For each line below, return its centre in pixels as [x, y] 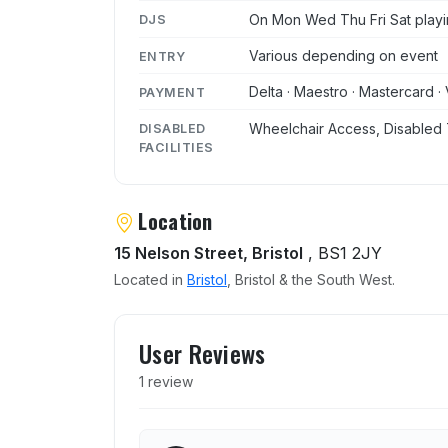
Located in [150, 280]
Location [175, 221]
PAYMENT [172, 92]
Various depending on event [343, 55]
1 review [166, 382]
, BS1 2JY [342, 253]
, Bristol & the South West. [311, 280]
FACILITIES [176, 148]
